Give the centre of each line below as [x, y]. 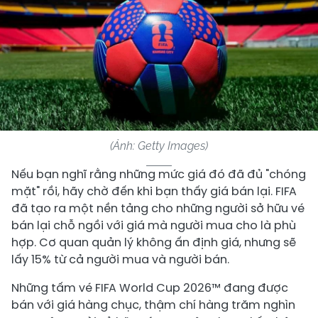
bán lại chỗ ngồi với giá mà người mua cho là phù [154, 225]
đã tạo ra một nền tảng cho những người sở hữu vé [158, 208]
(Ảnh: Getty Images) [159, 146]
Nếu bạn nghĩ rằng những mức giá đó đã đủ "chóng [159, 174]
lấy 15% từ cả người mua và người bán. [120, 259]
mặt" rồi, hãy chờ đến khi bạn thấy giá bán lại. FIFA [154, 191]
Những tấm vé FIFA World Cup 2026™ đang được [150, 288]
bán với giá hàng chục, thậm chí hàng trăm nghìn [153, 305]
